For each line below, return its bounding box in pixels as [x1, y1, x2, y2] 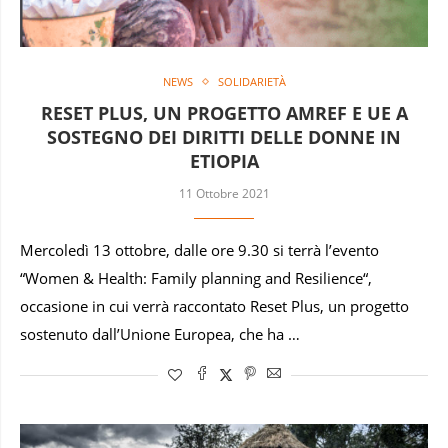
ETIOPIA [189, 149, 259, 174]
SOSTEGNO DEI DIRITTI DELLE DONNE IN [47, 125, 401, 150]
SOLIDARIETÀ [217, 74, 286, 90]
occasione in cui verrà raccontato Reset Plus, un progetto [20, 297, 409, 317]
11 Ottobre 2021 [178, 185, 270, 203]
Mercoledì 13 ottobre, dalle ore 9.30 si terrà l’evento [20, 241, 379, 261]
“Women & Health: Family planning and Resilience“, [20, 269, 372, 289]
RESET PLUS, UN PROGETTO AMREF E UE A [40, 101, 408, 126]
